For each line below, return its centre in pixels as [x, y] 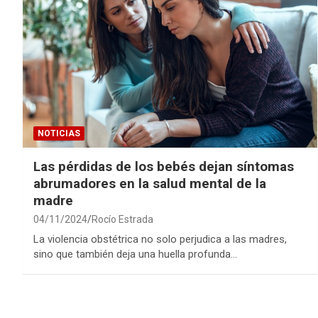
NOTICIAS [59, 133]
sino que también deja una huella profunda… [135, 254]
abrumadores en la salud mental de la [150, 183]
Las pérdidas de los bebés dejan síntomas [164, 166]
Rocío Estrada [122, 219]
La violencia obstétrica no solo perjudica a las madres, [160, 239]
